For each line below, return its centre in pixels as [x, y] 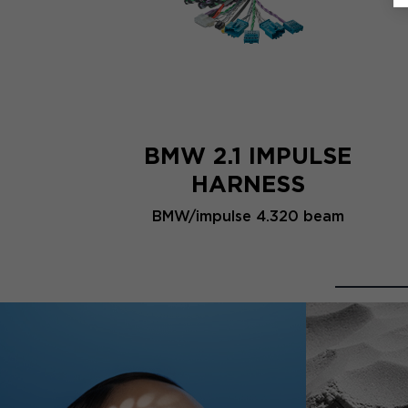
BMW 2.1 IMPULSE [248, 156]
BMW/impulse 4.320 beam [248, 217]
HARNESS [248, 184]
